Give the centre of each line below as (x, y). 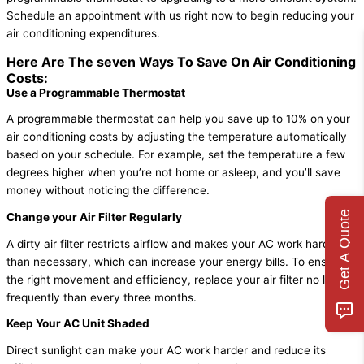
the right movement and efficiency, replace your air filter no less (175, 279)
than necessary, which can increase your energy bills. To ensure (175, 261)
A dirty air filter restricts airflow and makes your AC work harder (173, 243)
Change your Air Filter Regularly (94, 217)
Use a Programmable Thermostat (96, 92)
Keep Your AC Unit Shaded (78, 324)
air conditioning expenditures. (83, 34)
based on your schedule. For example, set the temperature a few (176, 155)
